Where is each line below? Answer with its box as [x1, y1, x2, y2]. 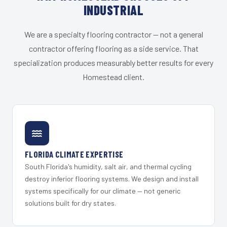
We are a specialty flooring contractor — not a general [24, 29, 203, 40]
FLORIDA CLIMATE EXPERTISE [25, 149, 124, 160]
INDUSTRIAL [83, 2, 144, 18]
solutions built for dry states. [25, 199, 116, 208]
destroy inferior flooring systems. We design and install [25, 174, 199, 183]
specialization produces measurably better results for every [14, 58, 213, 68]
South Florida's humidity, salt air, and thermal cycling [25, 162, 192, 171]
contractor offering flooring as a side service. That [28, 44, 199, 54]
